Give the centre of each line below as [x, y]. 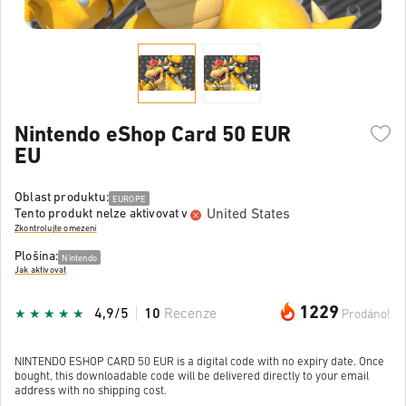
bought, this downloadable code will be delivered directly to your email [192, 376]
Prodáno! [366, 314]
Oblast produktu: [62, 198]
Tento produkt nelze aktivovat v [101, 215]
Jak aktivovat [41, 271]
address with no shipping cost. [91, 391]
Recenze [190, 314]
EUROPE [129, 199]
